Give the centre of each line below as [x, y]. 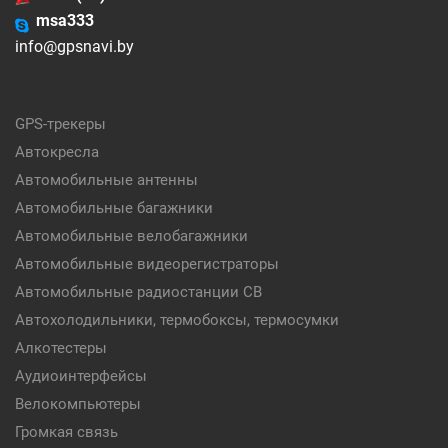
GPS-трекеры [60, 124]
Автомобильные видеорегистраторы [147, 264]
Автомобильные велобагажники [131, 236]
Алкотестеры [61, 348]
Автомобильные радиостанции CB [138, 292]
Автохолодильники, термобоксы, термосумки [177, 320]
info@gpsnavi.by [74, 46]
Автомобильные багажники [114, 208]
